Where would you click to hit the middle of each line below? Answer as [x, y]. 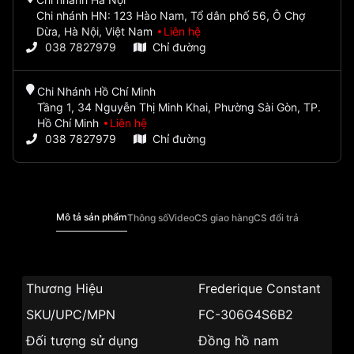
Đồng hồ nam [239, 341]
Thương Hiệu [64, 289]
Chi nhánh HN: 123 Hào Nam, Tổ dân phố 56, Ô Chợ [170, 16]
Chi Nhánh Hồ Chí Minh [96, 92]
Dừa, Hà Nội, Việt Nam [96, 32]
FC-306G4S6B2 [246, 315]
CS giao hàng [224, 217]
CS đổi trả [276, 217]
